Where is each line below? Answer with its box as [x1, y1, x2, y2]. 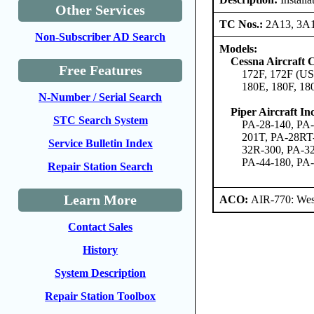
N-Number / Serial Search [39, 91, 163, 103]
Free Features [58, 62, 142, 78]
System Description [55, 267, 146, 279]
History [83, 244, 118, 256]
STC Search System [53, 114, 148, 126]
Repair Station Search [48, 161, 153, 172]
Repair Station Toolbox [45, 290, 156, 302]
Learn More [64, 192, 137, 207]
